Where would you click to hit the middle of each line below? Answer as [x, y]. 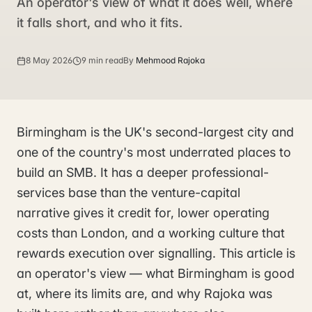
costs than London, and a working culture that [151, 233]
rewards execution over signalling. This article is [156, 253]
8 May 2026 [49, 60]
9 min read [102, 60]
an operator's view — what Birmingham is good [156, 273]
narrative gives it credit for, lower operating [143, 213]
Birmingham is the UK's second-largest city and [155, 132]
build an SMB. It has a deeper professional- [143, 172]
